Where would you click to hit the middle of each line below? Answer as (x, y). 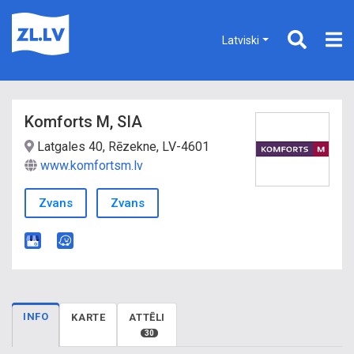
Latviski (241, 40)
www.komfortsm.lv (92, 166)
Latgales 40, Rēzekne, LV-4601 (122, 147)
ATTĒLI (147, 317)
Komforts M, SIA (83, 122)
